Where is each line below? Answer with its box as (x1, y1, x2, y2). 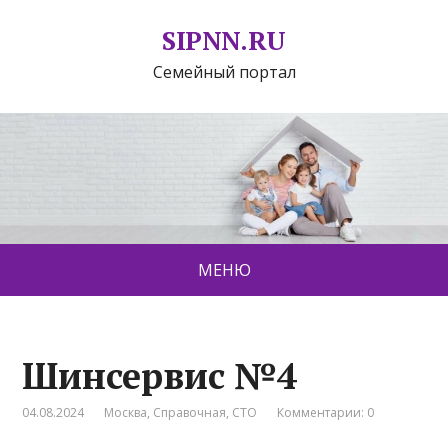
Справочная (153, 404, 227, 422)
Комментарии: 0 (277, 404, 375, 422)
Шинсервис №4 (22, 352, 298, 400)
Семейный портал (152, 61, 296, 83)
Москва (104, 404, 148, 422)
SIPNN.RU (162, 23, 286, 57)
